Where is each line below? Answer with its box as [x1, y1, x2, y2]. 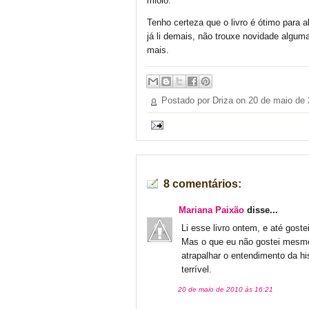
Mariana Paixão [179, 205, 244, 215]
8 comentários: [163, 177, 241, 190]
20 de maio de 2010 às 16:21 [178, 285, 273, 293]
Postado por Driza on [161, 96, 248, 106]
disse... [244, 205, 278, 215]
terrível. [181, 264, 212, 275]
